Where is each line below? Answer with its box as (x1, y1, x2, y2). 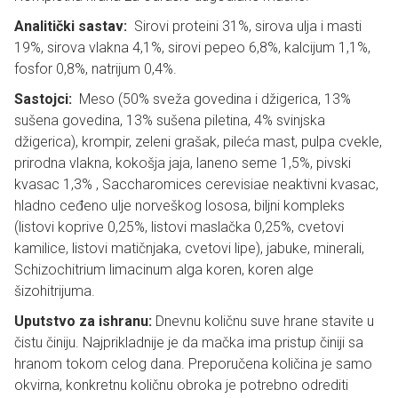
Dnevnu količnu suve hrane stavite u (155, 313, 374, 330)
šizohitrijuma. (14, 283, 95, 299)
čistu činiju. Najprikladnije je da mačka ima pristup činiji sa (14, 334, 363, 351)
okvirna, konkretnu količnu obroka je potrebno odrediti (14, 377, 348, 394)
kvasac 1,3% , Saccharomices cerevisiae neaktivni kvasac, (14, 176, 378, 193)
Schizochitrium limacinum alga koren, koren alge (14, 261, 314, 278)
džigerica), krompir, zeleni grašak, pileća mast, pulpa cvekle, (14, 133, 382, 150)
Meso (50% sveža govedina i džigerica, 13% (79, 91, 351, 107)
